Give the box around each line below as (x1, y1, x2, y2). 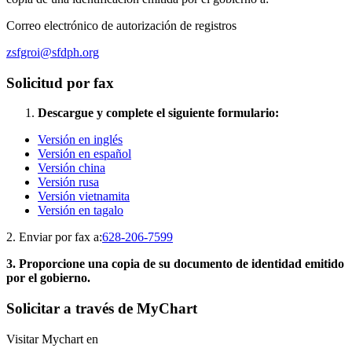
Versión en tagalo (38, 203, 123, 218)
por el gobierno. (6, 271, 90, 285)
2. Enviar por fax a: (6, 230, 102, 244)
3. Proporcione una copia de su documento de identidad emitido (6, 257, 344, 271)
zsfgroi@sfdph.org (6, 45, 99, 59)
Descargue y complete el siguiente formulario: (38, 106, 279, 120)
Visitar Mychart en (6, 332, 98, 346)
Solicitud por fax (6, 74, 114, 91)
